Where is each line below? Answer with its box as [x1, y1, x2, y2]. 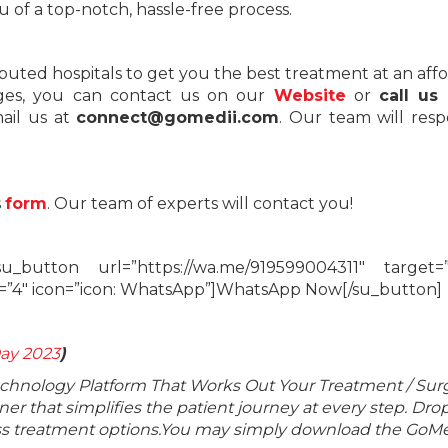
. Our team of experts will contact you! [47, 193, 353, 213]
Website [273, 85, 346, 105]
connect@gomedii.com [76, 107, 280, 127]
